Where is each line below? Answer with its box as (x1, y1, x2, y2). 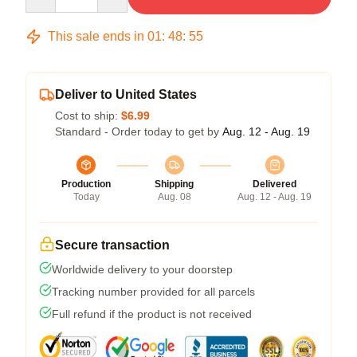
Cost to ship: (55, 108, 121, 122)
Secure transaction (55, 237, 170, 252)
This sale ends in (45, 29, 147, 43)
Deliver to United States (55, 87, 197, 101)
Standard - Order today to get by (55, 124, 222, 138)
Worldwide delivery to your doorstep (52, 262, 233, 276)
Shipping (155, 178, 194, 190)
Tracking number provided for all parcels (52, 284, 255, 298)
